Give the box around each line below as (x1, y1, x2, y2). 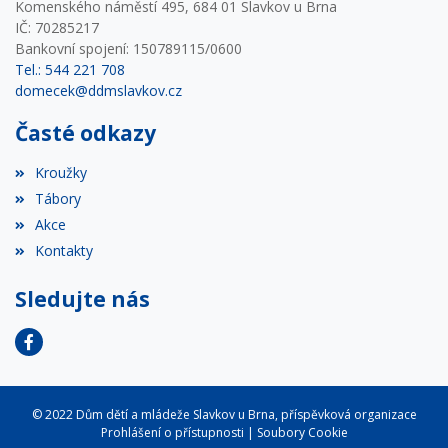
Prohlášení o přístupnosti (100, 423, 244, 441)
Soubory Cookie (256, 423, 348, 441)
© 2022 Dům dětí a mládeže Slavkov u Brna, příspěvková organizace (31, 405, 417, 423)
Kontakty (35, 240, 94, 260)
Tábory (35, 188, 82, 208)
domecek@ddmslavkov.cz (15, 80, 182, 100)
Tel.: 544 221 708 (15, 59, 125, 79)
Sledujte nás (15, 284, 150, 313)
